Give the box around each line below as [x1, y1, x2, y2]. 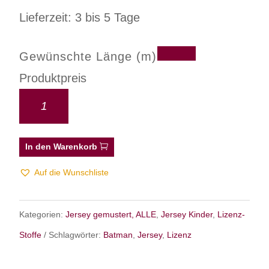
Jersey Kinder [161, 210, 213, 220]
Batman [103, 230, 133, 240]
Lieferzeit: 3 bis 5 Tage [19, 11, 141, 25]
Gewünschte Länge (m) [19, 50, 157, 64]
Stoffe [19, 230, 42, 240]
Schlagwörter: [49, 230, 104, 240]
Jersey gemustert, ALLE [65, 210, 157, 220]
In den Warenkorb [25, 142, 98, 152]
